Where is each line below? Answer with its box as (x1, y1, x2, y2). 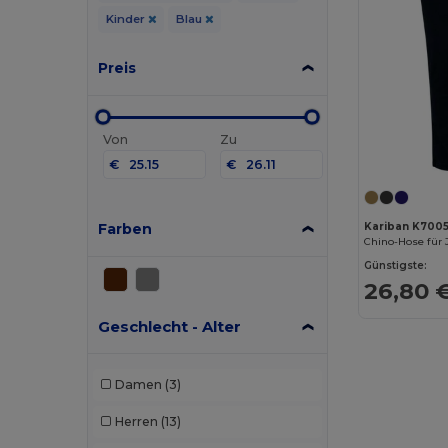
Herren (113, 414, 158, 430)
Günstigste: (364, 259, 428, 273)
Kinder (105, 11, 148, 26)
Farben (98, 219, 153, 238)
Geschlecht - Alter (98, 316, 242, 336)
